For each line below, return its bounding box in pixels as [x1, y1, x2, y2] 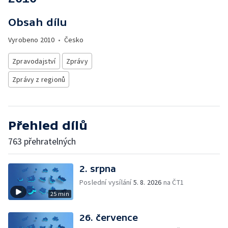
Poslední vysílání [79, 178, 133, 187]
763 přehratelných [8, 135, 76, 147]
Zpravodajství [12, 56, 56, 66]
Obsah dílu [8, 16, 67, 28]
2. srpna [79, 163, 116, 174]
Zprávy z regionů [12, 75, 66, 84]
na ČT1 [161, 178, 184, 187]
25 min [50, 190, 69, 197]
